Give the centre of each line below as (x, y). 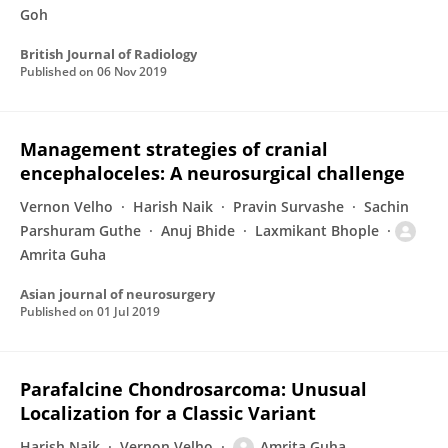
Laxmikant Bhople (317, 230)
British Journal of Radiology (108, 54)
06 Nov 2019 (132, 71)
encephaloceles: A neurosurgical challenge (212, 173)
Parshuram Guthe (80, 230)
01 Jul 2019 (128, 311)
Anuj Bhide (198, 230)
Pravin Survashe (288, 206)
